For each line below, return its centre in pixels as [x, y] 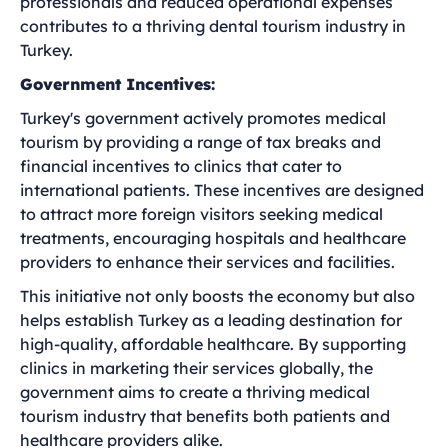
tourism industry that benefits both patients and [205, 416]
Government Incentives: [117, 84]
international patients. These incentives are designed [222, 190]
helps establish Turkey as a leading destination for [211, 320]
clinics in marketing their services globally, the [196, 368]
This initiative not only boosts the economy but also [217, 296]
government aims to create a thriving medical [195, 392]
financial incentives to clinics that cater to [181, 166]
